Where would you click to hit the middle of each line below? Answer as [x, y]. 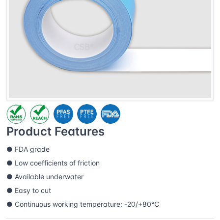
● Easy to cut [29, 190]
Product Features [55, 131]
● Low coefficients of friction [53, 163]
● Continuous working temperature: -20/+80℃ [83, 204]
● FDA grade [28, 149]
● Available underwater [45, 176]
